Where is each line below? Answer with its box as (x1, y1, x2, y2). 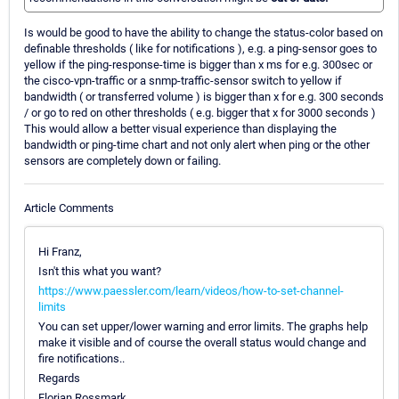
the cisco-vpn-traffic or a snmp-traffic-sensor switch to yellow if (24, 74, 342, 88)
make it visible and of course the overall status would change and (38, 335, 366, 349)
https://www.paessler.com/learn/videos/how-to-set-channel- (38, 283, 344, 297)
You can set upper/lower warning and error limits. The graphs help (38, 319, 368, 333)
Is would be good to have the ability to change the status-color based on (24, 26, 383, 40)
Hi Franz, (38, 244, 82, 258)
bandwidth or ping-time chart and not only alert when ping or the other (24, 138, 370, 152)
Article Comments (24, 200, 114, 215)
